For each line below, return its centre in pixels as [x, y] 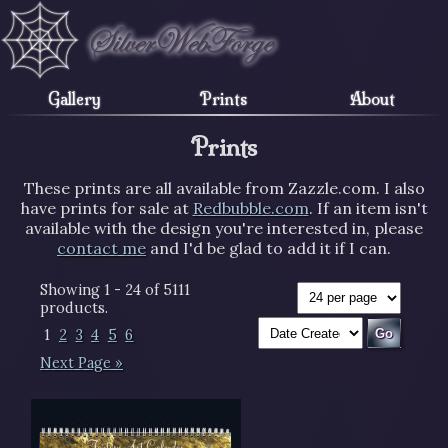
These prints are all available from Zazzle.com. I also [224, 187]
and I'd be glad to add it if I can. [268, 247]
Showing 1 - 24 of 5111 [115, 289]
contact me [101, 247]
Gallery [75, 98]
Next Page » [81, 362]
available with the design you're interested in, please [224, 227]
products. [74, 307]
